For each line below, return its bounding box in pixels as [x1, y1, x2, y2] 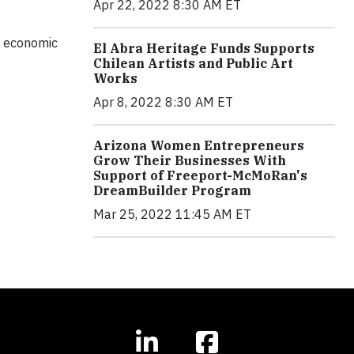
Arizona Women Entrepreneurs [93, 137, 304, 153]
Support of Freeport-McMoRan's [93, 167, 307, 183]
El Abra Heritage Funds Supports [93, 40, 314, 56]
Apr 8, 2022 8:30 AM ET [93, 93, 233, 110]
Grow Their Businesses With [93, 152, 286, 168]
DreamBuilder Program [93, 182, 251, 198]
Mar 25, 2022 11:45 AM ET [93, 205, 251, 222]
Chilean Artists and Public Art [93, 55, 293, 71]
